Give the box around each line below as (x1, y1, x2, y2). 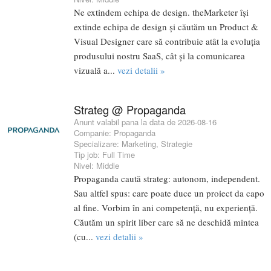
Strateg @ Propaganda (74, 101, 186, 117)
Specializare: (74, 137, 122, 149)
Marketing (122, 137, 156, 149)
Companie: (74, 126, 114, 139)
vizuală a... (74, 64, 117, 77)
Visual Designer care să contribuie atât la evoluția (74, 35, 260, 48)
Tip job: (74, 148, 102, 160)
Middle (96, 159, 119, 171)
